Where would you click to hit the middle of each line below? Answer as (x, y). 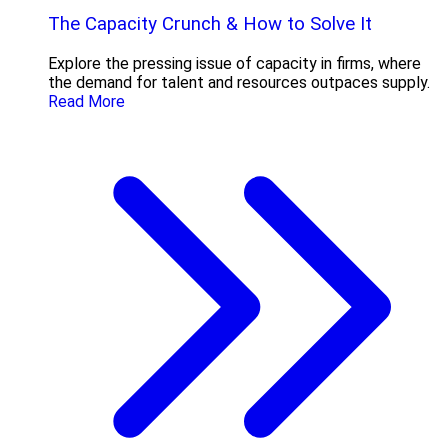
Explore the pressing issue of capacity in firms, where (234, 64)
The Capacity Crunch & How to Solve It (210, 24)
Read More (86, 102)
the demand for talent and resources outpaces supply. (239, 83)
